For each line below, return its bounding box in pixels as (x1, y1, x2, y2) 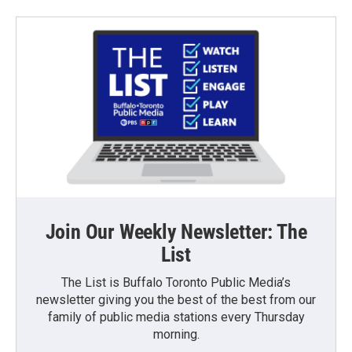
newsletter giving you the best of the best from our (36, 291, 316, 307)
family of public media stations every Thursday (47, 309, 305, 324)
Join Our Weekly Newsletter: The (45, 219, 307, 244)
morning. (152, 326, 200, 342)
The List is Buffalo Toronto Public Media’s (61, 274, 291, 290)
